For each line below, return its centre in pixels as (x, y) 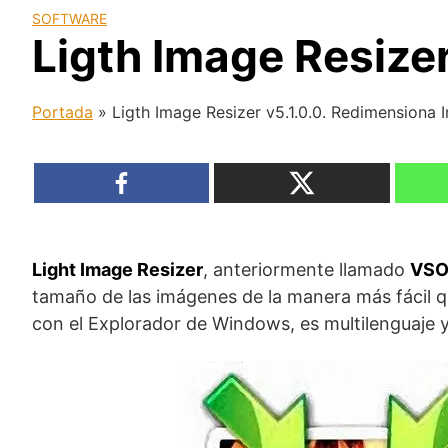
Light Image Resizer (117, 269)
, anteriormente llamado (306, 269)
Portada (62, 111)
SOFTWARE (69, 18)
